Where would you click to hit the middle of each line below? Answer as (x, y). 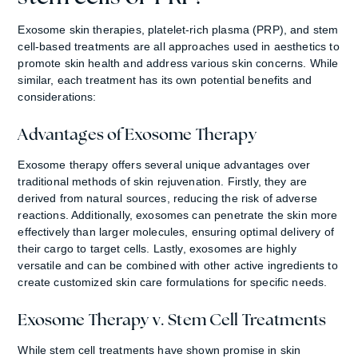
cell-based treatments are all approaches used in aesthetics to (179, 46)
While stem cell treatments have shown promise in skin (159, 350)
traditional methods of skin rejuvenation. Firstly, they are (163, 181)
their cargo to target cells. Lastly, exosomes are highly (157, 248)
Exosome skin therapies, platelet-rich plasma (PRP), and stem (178, 29)
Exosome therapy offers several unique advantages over (164, 164)
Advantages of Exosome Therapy (137, 134)
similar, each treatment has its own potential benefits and (165, 80)
